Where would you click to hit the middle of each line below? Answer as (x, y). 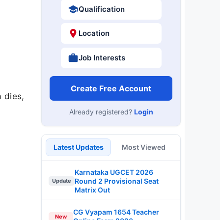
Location (94, 33)
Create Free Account (111, 88)
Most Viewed (144, 147)
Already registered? (101, 111)
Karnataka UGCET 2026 (114, 172)
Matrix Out (92, 190)
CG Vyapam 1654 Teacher (116, 212)
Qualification (101, 9)
